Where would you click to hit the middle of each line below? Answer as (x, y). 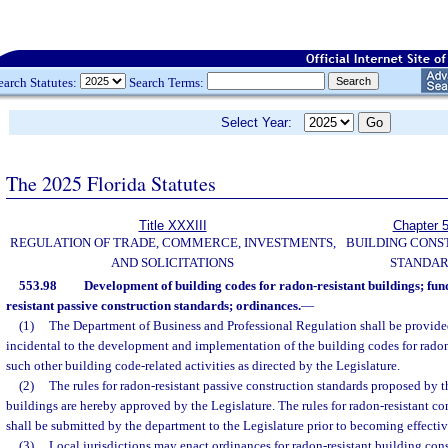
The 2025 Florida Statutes (111, 183)
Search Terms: (166, 82)
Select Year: (262, 122)
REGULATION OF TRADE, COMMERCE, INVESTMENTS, (172, 242)
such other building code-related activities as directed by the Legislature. (203, 365)
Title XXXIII (172, 225)
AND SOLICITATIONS (172, 262)
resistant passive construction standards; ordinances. (153, 305)
